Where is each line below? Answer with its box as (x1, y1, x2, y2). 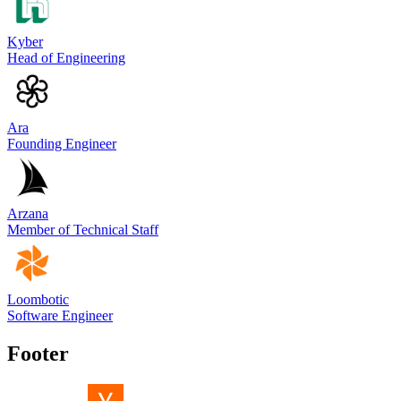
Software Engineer (7, 308, 113, 324)
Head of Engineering (7, 50, 125, 66)
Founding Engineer (7, 136, 116, 152)
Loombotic (7, 292, 69, 308)
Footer (7, 342, 69, 365)
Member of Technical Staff (7, 222, 158, 238)
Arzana (7, 206, 48, 222)
